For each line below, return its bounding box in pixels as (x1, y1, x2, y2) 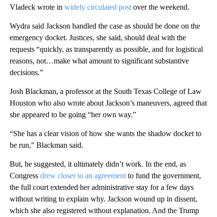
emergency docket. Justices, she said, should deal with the (10, 33, 186, 42)
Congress (10, 171, 40, 180)
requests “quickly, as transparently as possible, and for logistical (10, 45, 203, 53)
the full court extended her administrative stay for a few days (10, 183, 194, 191)
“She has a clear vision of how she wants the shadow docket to (10, 129, 201, 138)
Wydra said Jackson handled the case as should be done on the (10, 22, 200, 30)
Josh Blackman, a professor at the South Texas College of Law (10, 87, 201, 95)
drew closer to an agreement (40, 171, 126, 180)
